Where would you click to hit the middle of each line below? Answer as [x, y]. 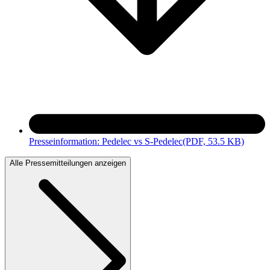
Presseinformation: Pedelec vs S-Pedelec [106, 141]
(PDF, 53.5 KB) [213, 141]
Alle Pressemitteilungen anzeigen [68, 163]
